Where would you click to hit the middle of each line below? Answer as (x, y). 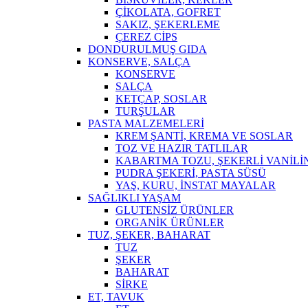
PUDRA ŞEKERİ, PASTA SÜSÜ (191, 173)
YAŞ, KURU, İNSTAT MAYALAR (196, 185)
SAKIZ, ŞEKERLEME (168, 24)
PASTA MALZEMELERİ (146, 123)
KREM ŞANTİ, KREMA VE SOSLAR (204, 135)
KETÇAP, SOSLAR (161, 98)
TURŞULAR (145, 111)
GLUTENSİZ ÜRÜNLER (175, 210)
